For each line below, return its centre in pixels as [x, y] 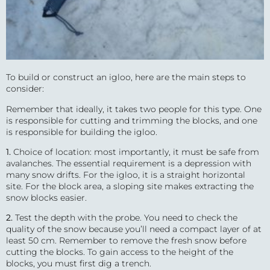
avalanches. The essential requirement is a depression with [129, 163]
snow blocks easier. [46, 197]
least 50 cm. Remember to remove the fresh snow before [126, 241]
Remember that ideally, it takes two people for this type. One [134, 109]
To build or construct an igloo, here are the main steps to [126, 77]
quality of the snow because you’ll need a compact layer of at [134, 229]
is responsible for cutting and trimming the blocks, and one [132, 120]
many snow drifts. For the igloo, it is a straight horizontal [126, 174]
